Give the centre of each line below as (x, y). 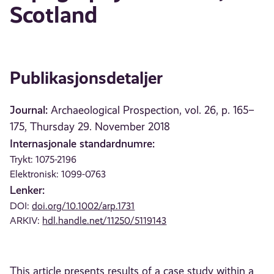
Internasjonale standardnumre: (83, 143)
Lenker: (28, 190)
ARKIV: (26, 220)
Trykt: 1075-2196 (43, 159)
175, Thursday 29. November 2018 (90, 127)
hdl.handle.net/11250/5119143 (105, 220)
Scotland (54, 15)
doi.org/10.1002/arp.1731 (83, 206)
